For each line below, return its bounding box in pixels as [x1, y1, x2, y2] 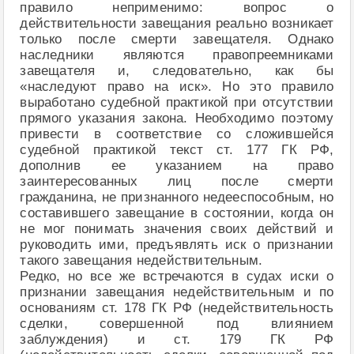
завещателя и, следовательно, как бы [20, 62, 334, 78]
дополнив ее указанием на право [20, 157, 334, 173]
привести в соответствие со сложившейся [20, 126, 334, 141]
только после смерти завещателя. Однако [20, 31, 334, 47]
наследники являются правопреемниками [20, 47, 334, 62]
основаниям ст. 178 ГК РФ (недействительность [20, 299, 334, 315]
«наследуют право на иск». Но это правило [20, 78, 334, 94]
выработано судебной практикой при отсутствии [20, 94, 334, 110]
